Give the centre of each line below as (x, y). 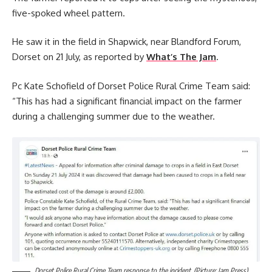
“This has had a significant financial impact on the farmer (127, 101)
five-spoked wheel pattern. (69, 13)
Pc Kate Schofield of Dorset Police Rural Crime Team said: (131, 86)
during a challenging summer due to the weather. (114, 116)
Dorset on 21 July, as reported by (79, 57)
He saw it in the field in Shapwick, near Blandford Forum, (127, 42)
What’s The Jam (181, 57)
